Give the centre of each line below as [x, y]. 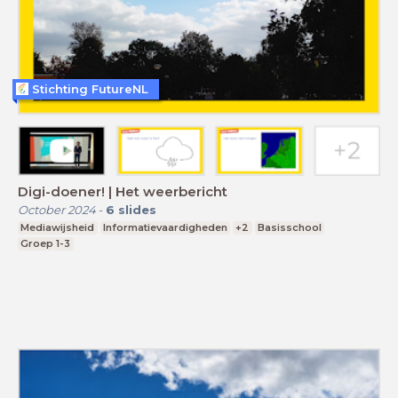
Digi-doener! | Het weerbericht [123, 191]
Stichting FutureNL [90, 88]
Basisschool [290, 227]
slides [137, 210]
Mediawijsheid [58, 227]
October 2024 [57, 210]
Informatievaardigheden [165, 227]
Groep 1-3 [46, 243]
